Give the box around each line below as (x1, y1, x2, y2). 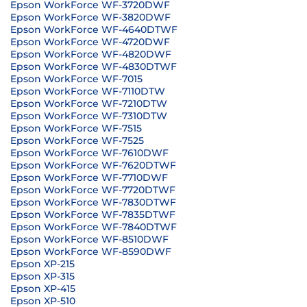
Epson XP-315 (10, 270, 75, 282)
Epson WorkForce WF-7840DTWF (10, 221, 177, 233)
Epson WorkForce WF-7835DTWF (10, 208, 175, 221)
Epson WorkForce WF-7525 (10, 134, 144, 147)
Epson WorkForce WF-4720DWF (10, 36, 170, 48)
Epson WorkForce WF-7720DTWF (10, 184, 175, 196)
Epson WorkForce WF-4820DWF (10, 48, 171, 60)
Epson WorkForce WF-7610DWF (10, 147, 169, 159)
